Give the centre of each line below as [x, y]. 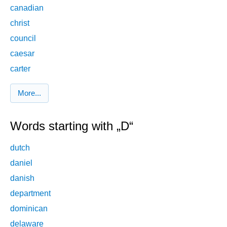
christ [20, 23]
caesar [22, 53]
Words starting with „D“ [72, 126]
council [23, 38]
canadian [27, 8]
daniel [21, 163]
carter [20, 68]
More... [29, 93]
